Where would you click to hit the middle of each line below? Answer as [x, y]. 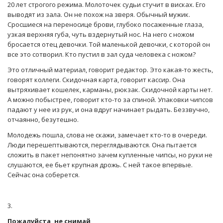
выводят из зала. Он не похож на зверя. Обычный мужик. [99, 14]
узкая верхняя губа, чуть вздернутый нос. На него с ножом [101, 34]
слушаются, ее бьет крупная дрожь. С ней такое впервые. [100, 165]
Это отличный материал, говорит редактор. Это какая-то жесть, [110, 69]
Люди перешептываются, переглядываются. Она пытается [102, 145]
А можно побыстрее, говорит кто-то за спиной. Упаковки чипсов [110, 99]
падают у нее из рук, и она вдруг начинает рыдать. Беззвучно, [109, 109]
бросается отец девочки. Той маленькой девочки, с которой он [109, 44]
